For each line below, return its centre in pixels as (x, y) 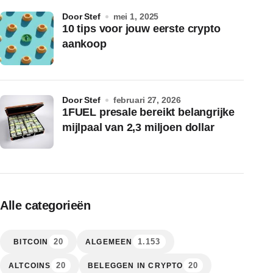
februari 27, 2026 (147, 100)
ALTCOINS (30, 265)
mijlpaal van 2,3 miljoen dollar (138, 127)
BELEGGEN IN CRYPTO (136, 265)
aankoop (84, 44)
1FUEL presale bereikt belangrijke (149, 112)
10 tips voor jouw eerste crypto (141, 29)
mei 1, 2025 (136, 16)
